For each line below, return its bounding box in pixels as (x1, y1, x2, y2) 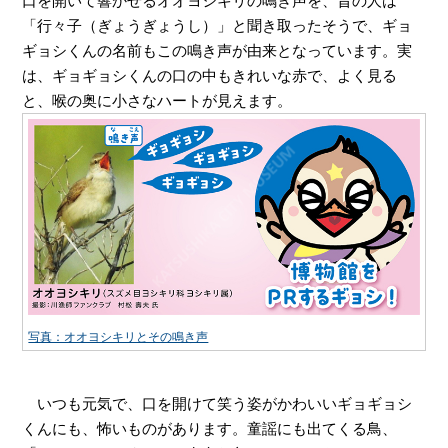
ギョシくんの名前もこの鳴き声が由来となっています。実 (22, 41, 413, 59)
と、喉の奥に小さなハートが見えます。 (22, 91, 293, 109)
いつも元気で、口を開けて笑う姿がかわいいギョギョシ (22, 395, 413, 413)
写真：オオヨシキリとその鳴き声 (28, 330, 209, 345)
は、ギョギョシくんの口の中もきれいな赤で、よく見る (22, 66, 398, 84)
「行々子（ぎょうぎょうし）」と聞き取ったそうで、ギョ (22, 16, 413, 34)
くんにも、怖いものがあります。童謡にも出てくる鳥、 (22, 420, 398, 438)
